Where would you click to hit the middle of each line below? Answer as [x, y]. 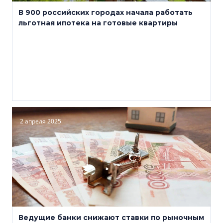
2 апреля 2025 [41, 121]
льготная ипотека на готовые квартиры [98, 23]
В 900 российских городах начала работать [106, 12]
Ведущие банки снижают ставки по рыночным [111, 218]
